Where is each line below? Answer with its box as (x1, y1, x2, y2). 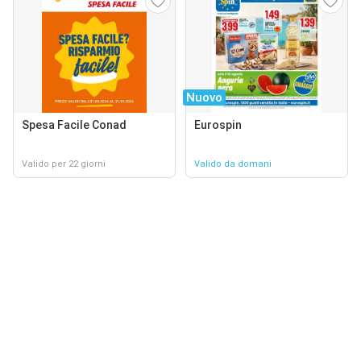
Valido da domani (194, 159, 272, 169)
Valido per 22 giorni (22, 159, 106, 169)
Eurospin (194, 118, 242, 131)
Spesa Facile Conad (22, 118, 127, 131)
